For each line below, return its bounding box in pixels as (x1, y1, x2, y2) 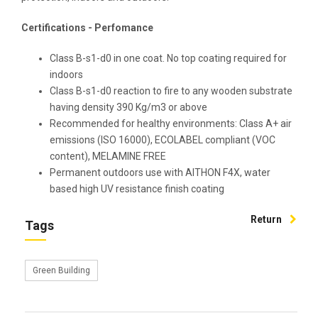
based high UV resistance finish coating (50, 182, 224, 194)
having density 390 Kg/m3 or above (50, 101, 207, 113)
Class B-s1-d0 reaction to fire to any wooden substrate (50, 84, 292, 97)
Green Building (33, 265, 90, 275)
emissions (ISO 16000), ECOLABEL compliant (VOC (50, 133, 275, 146)
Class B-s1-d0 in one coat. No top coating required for (50, 52, 287, 64)
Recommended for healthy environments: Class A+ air (50, 117, 292, 129)
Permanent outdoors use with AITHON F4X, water (50, 166, 270, 178)
